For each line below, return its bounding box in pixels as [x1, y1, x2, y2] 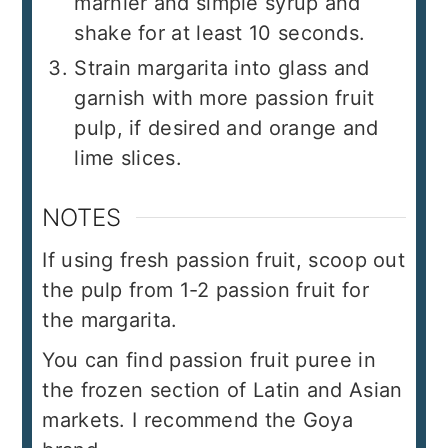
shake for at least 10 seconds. [74, 21, 366, 46]
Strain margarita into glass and [74, 56, 370, 81]
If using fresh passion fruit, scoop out [42, 248, 406, 273]
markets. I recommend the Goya [42, 408, 354, 433]
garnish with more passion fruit [74, 86, 375, 111]
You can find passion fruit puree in [42, 348, 376, 373]
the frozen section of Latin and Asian [42, 378, 403, 403]
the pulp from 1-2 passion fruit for [42, 278, 369, 303]
